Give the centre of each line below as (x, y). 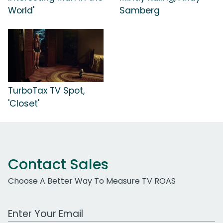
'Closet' (24, 104)
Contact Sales (58, 165)
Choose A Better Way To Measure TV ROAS (92, 181)
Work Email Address (46, 209)
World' (21, 10)
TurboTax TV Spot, (46, 91)
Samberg (140, 10)
